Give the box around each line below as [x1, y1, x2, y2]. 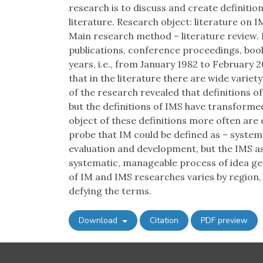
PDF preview [200, 215, 248, 227]
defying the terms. [69, 185, 151, 197]
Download [79, 215, 120, 227]
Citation [149, 215, 178, 227]
